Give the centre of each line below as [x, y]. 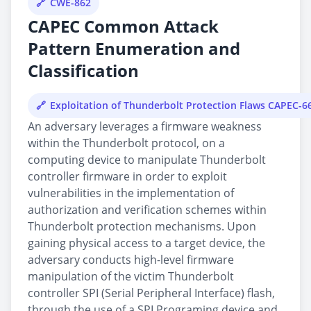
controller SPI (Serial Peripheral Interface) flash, [151, 293]
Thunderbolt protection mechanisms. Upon [142, 226]
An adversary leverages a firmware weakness [145, 126]
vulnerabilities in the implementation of [131, 193]
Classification [83, 70]
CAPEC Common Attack [123, 26]
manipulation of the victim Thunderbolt [131, 276]
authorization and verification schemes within [147, 210]
